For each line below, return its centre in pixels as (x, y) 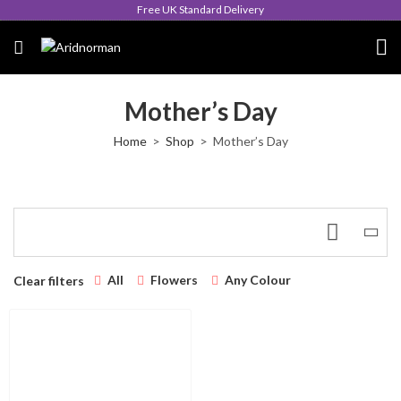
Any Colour (258, 280)
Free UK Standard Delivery (200, 9)
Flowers (174, 280)
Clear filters (49, 280)
